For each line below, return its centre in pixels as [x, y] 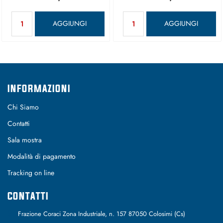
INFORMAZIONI [39, 88]
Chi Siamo [23, 107]
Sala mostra [25, 140]
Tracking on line [31, 173]
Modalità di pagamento [42, 157]
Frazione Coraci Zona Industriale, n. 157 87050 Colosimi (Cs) [102, 214]
